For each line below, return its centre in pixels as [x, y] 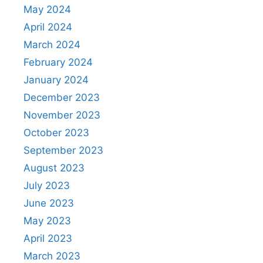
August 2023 [54, 168]
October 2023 [56, 132]
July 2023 [47, 185]
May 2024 [47, 9]
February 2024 [58, 62]
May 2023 [47, 220]
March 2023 [52, 256]
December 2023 [62, 97]
